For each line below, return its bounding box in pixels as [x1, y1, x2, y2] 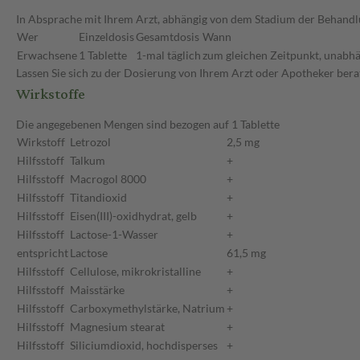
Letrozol [70, 135, 111, 149]
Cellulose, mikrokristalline [70, 264, 201, 279]
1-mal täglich [136, 48, 201, 63]
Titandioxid [70, 190, 127, 205]
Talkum [70, 153, 105, 168]
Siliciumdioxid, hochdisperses [70, 338, 218, 353]
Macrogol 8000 [70, 172, 146, 186]
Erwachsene [17, 48, 77, 63]
